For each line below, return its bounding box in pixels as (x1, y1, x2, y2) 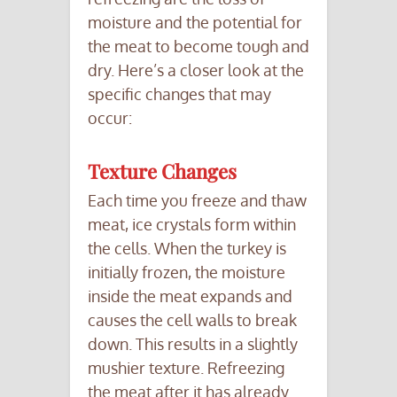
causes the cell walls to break (88, 310, 297, 331)
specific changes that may (88, 84, 271, 105)
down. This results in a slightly (88, 334, 298, 354)
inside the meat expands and (88, 286, 292, 307)
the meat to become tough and (88, 36, 309, 57)
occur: (88, 108, 132, 128)
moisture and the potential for (88, 12, 302, 33)
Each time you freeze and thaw (88, 191, 307, 211)
